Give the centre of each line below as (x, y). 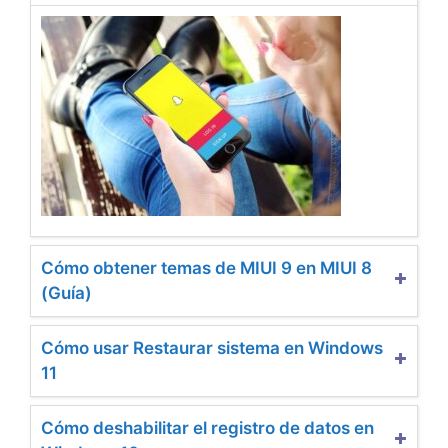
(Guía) (66, 292)
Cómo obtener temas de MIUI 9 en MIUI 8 (206, 267)
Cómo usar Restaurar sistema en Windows (212, 347)
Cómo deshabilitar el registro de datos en (207, 427)
